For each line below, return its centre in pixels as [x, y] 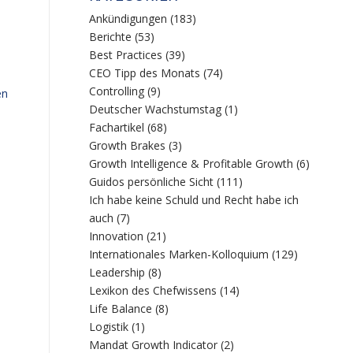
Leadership [117, 272]
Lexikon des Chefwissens [153, 290]
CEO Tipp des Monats [145, 73]
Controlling [117, 91]
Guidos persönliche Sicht [152, 182]
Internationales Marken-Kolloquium [179, 254]
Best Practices [126, 55]
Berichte [111, 37]
